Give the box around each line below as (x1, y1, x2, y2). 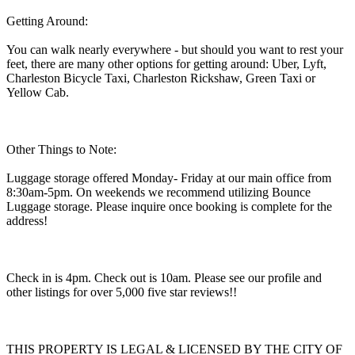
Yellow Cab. (6, 85, 69, 99)
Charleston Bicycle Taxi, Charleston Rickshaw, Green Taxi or (6, 71, 315, 85)
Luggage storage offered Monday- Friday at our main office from (6, 170, 331, 185)
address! (6, 213, 48, 227)
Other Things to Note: (6, 142, 116, 156)
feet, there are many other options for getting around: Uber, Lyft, (6, 56, 326, 71)
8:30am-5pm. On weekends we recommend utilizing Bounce (6, 185, 311, 199)
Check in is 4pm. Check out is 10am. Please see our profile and (6, 270, 322, 284)
